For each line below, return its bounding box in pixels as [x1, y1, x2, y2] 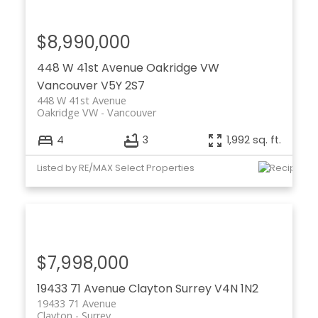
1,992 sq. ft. [226, 133, 282, 148]
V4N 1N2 [214, 280, 258, 297]
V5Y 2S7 [100, 77, 145, 94]
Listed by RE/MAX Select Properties [36, 161, 194, 174]
